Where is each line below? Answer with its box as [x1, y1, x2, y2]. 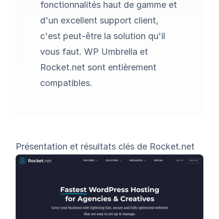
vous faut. [40, 46, 84, 57]
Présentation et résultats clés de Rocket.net [16, 141, 195, 152]
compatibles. [40, 78, 92, 88]
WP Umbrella [84, 46, 137, 57]
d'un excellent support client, [40, 15, 158, 25]
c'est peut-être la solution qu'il [40, 31, 165, 41]
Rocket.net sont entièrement [40, 62, 156, 72]
